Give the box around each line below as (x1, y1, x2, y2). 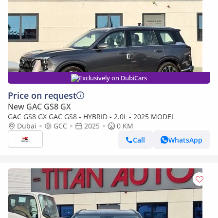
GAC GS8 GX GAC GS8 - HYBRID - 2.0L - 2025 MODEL (129, 112, 175, 121)
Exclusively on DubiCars (79, 73, 147, 82)
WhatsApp (168, 135, 202, 145)
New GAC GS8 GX (8, 101, 71, 112)
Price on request (8, 90, 76, 101)
